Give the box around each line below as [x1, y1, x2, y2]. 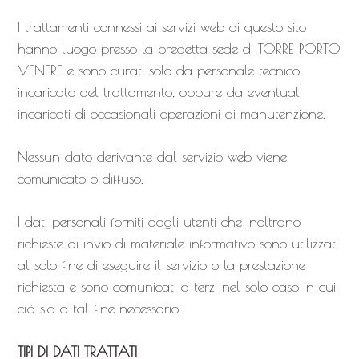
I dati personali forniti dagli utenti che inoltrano [17, 213, 301, 230]
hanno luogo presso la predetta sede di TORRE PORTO [17, 40, 341, 57]
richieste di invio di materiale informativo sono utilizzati [17, 235, 338, 252]
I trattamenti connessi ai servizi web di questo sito [17, 18, 306, 35]
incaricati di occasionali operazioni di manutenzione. [17, 105, 325, 122]
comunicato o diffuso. [17, 170, 143, 187]
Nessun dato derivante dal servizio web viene [17, 148, 287, 165]
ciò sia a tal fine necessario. [17, 300, 181, 317]
